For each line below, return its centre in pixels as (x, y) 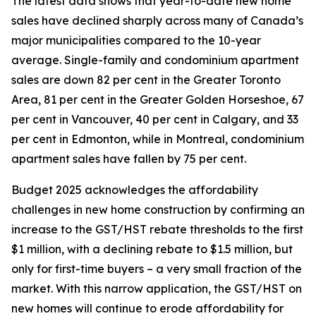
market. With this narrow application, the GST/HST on (157, 288)
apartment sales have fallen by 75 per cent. (129, 159)
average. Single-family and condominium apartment (155, 60)
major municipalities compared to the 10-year (136, 40)
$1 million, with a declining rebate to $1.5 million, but (152, 249)
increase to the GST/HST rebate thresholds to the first (157, 229)
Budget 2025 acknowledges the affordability (135, 190)
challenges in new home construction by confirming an (158, 209)
